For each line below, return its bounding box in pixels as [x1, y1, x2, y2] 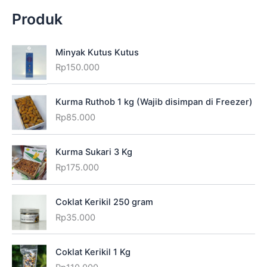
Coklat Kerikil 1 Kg [55, 247, 131, 258]
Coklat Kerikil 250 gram [55, 197, 153, 208]
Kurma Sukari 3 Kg [55, 147, 132, 158]
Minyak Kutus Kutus [55, 46, 139, 58]
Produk [12, 10, 63, 29]
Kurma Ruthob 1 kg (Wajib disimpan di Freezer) [55, 97, 253, 108]
